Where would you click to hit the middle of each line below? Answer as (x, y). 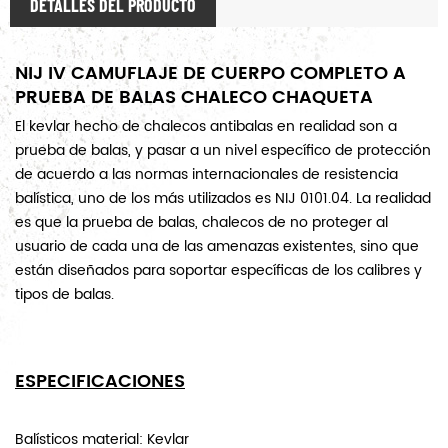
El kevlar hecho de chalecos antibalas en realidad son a (206, 127)
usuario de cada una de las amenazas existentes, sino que (217, 247)
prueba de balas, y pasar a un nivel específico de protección (223, 151)
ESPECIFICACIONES (100, 382)
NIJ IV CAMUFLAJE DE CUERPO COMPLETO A (210, 74)
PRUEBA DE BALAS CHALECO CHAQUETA (194, 98)
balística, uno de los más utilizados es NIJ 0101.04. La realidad (223, 199)
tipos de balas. (64, 295)
